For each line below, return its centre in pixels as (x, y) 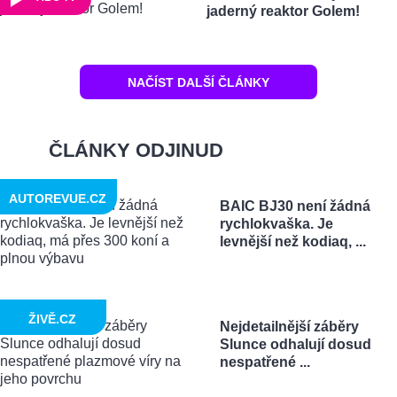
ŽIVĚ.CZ (52, 319)
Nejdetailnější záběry (289, 327)
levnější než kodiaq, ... (292, 242)
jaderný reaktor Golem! (283, 12)
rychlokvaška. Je (276, 224)
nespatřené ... (265, 362)
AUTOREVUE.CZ (58, 199)
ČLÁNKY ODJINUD (136, 150)
